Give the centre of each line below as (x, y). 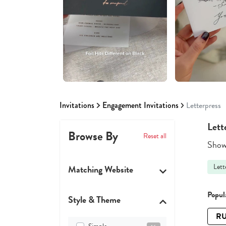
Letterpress (204, 106)
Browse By (93, 136)
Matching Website (101, 169)
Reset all (155, 136)
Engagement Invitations (140, 105)
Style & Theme (94, 200)
